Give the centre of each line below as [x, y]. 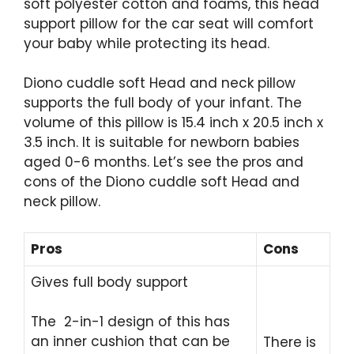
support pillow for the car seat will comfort [169, 23]
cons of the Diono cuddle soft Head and [162, 182]
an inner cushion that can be [130, 341]
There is [290, 342]
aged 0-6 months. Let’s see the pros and [164, 162]
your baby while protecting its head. [147, 43]
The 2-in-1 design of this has [130, 322]
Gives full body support [109, 282]
